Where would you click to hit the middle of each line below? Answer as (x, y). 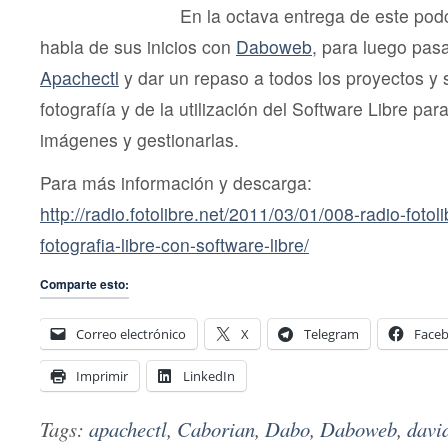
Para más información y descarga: (176, 183)
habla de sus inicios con (138, 47)
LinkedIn (209, 376)
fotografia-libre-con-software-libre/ (174, 245)
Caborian (216, 429)
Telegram (331, 334)
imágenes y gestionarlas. (139, 140)
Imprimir (102, 376)
